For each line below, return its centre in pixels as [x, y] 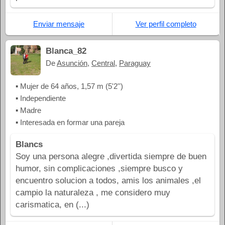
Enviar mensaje [59, 24]
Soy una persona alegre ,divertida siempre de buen [111, 156]
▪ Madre [28, 110]
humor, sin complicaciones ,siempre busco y [99, 168]
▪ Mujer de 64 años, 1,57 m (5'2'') [69, 86]
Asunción [72, 63]
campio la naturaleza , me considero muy [93, 192]
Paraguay [135, 63]
